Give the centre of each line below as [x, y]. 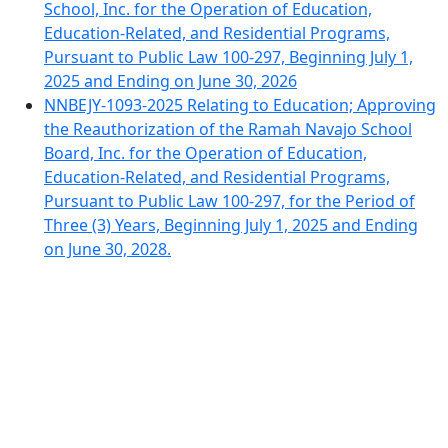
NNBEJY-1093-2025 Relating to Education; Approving [240, 105]
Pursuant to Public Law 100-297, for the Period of [229, 201]
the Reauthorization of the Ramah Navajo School [228, 129]
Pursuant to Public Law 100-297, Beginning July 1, [228, 57]
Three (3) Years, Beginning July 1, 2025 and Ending [231, 225]
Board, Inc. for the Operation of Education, [205, 153]
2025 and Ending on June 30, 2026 [170, 81]
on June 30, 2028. [107, 249]
